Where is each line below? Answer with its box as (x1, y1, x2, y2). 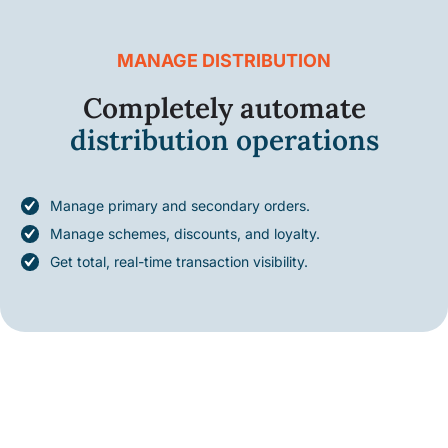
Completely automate (82, 90, 366, 127)
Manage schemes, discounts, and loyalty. (50, 225, 320, 243)
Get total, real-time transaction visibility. (50, 253, 308, 271)
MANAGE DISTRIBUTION (117, 50, 331, 72)
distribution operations (69, 122, 379, 159)
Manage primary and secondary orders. (50, 197, 310, 215)
